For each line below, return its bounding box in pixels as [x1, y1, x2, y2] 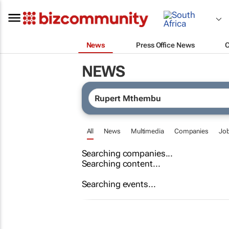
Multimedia [130, 127, 164, 135]
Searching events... [81, 179, 156, 189]
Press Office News [136, 40, 195, 49]
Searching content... [81, 158, 161, 169]
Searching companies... [81, 148, 173, 158]
